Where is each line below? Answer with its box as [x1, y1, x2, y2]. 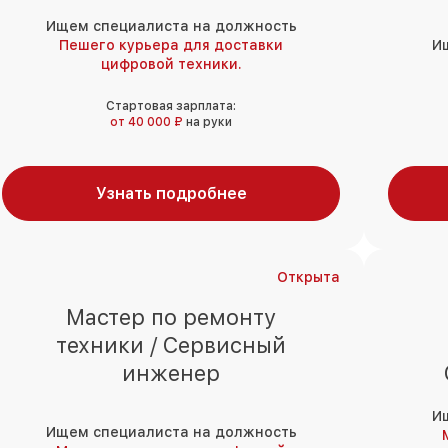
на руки [186, 115, 232, 130]
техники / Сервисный [56, 332, 286, 359]
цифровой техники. [100, 56, 242, 73]
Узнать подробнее [95, 184, 247, 204]
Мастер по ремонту [66, 304, 276, 331]
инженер [122, 360, 220, 387]
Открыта [277, 269, 340, 286]
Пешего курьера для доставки [59, 37, 283, 54]
